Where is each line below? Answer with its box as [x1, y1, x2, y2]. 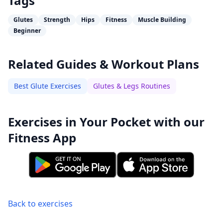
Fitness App [8, 129, 76, 146]
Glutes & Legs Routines [93, 81, 170, 91]
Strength [44, 15, 70, 24]
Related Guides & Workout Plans [8, 56, 199, 72]
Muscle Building [138, 15, 186, 24]
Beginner [13, 26, 41, 35]
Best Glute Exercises [14, 81, 81, 91]
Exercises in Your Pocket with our [8, 113, 205, 130]
